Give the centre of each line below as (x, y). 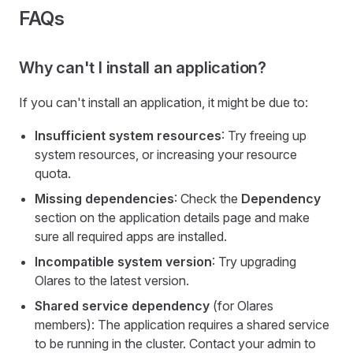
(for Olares (242, 305)
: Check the (208, 198)
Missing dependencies (104, 198)
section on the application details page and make (172, 217)
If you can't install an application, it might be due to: (163, 102)
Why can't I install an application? (143, 67)
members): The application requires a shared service (182, 324)
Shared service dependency (122, 305)
